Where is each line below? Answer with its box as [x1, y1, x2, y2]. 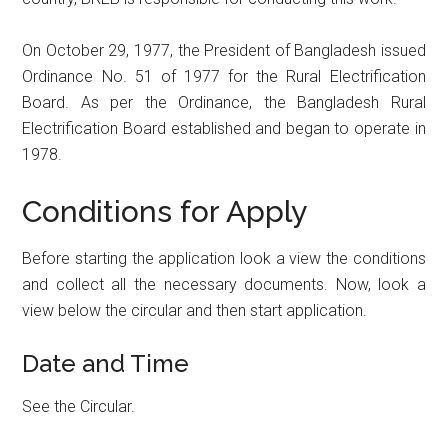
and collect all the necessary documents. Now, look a [22, 274, 426, 294]
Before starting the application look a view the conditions [22, 248, 426, 268]
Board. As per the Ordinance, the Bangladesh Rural [22, 92, 426, 112]
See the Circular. [22, 396, 136, 416]
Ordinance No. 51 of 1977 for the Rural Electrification [22, 66, 426, 86]
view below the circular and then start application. [22, 300, 368, 320]
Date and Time [22, 348, 190, 378]
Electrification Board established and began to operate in [22, 118, 426, 138]
